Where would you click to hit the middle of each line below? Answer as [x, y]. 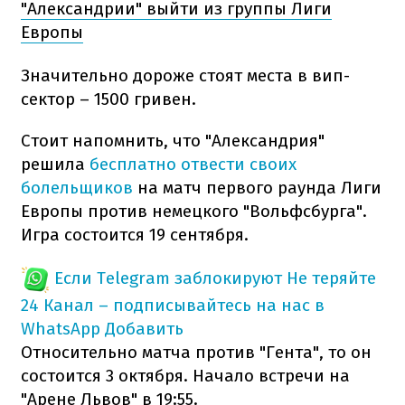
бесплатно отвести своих [191, 164]
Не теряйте [331, 278]
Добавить [144, 328]
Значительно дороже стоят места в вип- [185, 75]
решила [53, 164]
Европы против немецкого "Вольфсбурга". [194, 211]
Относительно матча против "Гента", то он [196, 352]
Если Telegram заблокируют [168, 278]
